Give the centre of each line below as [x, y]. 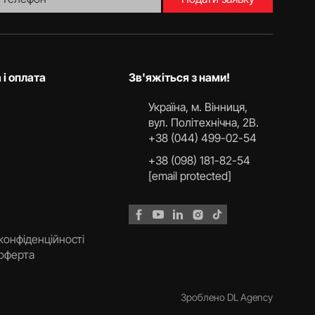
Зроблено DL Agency [227, 297]
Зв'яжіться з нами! [180, 77]
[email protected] [190, 176]
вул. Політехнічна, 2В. [204, 122]
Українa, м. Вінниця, [198, 107]
